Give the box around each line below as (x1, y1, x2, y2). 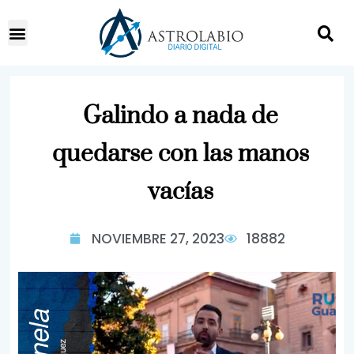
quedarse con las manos (52, 139, 309, 169)
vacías (148, 177, 213, 207)
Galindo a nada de (83, 101, 278, 131)
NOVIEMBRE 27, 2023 (91, 229, 224, 248)
